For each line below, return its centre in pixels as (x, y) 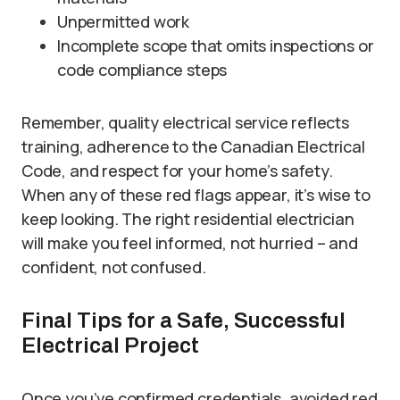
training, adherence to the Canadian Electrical (193, 147)
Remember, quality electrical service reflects (185, 123)
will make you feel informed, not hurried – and (190, 243)
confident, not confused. (114, 267)
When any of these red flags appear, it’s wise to (196, 195)
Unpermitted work (124, 22)
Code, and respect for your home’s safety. (177, 171)
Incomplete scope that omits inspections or (216, 46)
